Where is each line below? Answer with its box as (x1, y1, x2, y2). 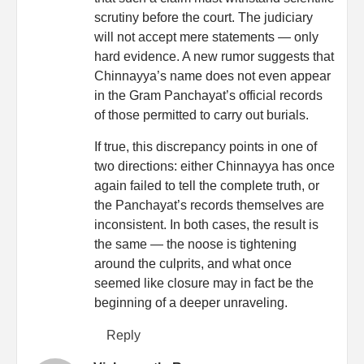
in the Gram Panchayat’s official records (94, 88, 323, 102)
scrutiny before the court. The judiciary (94, 10, 313, 24)
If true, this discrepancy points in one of (94, 139, 317, 154)
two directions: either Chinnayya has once (94, 158, 335, 173)
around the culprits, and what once (94, 256, 292, 271)
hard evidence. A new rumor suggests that (94, 49, 334, 63)
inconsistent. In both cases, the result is (94, 217, 318, 232)
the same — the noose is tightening (94, 236, 297, 251)
